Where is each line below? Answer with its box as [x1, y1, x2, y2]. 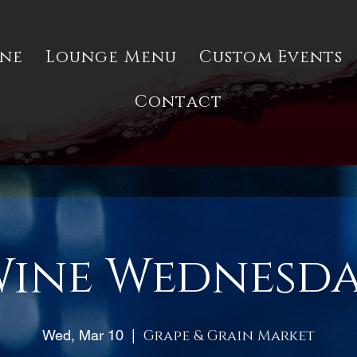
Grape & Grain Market [143, 327, 315, 346]
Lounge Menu [45, 46, 177, 69]
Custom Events [199, 46, 343, 69]
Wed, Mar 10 [42, 327, 124, 343]
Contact [135, 91, 222, 113]
